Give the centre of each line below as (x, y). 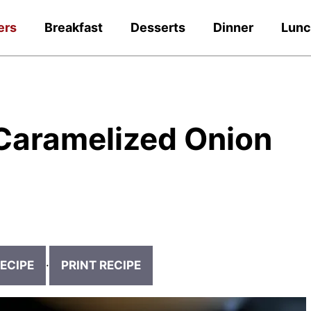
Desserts (158, 27)
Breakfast (74, 27)
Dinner (234, 27)
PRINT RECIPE (101, 265)
